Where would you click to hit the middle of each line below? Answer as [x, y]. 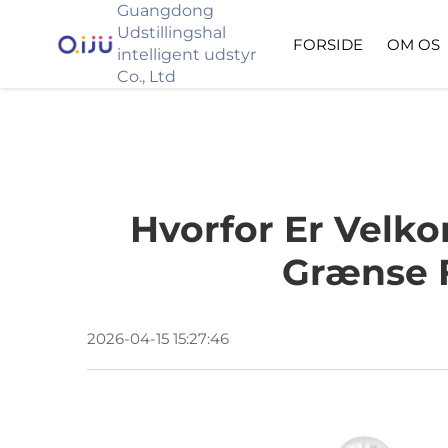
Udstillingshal [172, 32]
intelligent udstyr [187, 54]
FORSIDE [328, 44]
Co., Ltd [147, 76]
